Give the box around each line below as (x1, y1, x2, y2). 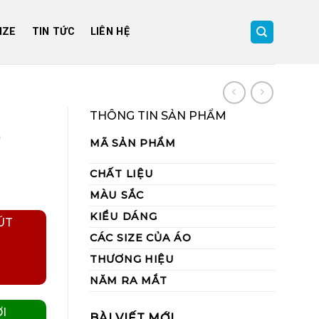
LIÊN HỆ (90, 26, 130, 38)
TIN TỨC (31, 26, 75, 38)
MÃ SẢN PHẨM (90, 137, 176, 150)
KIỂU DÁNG (90, 210, 157, 223)
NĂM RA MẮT (90, 274, 168, 287)
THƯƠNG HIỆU (90, 253, 174, 266)
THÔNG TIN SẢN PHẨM (90, 109, 226, 122)
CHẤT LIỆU (90, 167, 154, 180)
